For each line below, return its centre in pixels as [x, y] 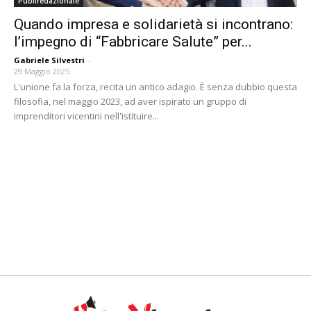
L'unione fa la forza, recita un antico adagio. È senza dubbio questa [155, 87]
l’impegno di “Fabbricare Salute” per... [133, 42]
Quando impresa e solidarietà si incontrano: [153, 25]
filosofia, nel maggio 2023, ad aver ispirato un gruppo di [130, 102]
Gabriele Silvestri [49, 60]
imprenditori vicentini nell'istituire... [86, 116]
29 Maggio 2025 [42, 72]
